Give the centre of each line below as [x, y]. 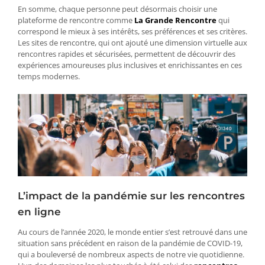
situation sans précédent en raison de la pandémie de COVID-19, [130, 243]
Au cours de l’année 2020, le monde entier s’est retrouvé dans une [132, 232]
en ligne [39, 211]
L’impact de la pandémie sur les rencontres [131, 195]
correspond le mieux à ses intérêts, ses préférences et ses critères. [132, 32]
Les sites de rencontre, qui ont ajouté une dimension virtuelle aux [132, 43]
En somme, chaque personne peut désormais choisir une [117, 9]
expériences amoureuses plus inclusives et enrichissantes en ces [130, 65]
